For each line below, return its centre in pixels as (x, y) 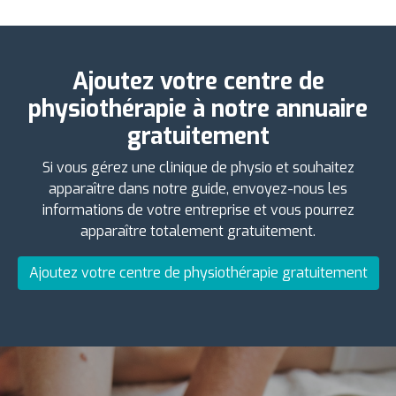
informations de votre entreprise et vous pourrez (198, 209)
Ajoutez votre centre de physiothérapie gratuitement (198, 272)
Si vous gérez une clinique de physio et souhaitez (198, 167)
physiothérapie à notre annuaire (198, 109)
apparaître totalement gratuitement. (198, 231)
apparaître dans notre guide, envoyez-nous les (198, 188)
